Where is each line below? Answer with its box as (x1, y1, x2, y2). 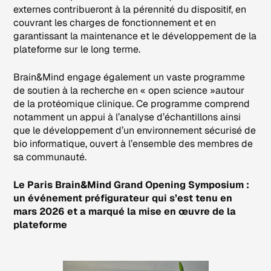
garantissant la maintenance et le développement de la (13, 29, 257, 42)
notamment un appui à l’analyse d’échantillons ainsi (13, 110, 241, 123)
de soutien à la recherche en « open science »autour (13, 83, 245, 97)
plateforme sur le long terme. (13, 42, 141, 56)
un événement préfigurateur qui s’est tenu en (13, 191, 233, 204)
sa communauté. (13, 150, 87, 163)
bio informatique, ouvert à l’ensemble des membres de (13, 137, 253, 150)
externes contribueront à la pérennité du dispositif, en (13, 2, 247, 16)
